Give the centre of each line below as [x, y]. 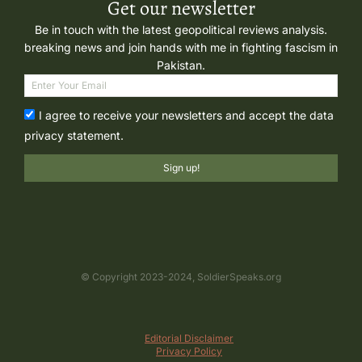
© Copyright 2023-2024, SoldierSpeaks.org [181, 276]
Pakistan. [181, 65]
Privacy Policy [189, 351]
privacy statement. [74, 135]
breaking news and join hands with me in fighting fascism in [181, 47]
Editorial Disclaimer [189, 338]
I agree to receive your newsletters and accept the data [186, 115]
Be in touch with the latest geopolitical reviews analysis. [181, 29]
